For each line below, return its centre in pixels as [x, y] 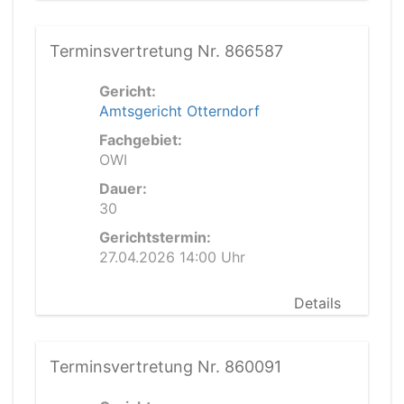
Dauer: [123, 188]
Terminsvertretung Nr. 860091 [165, 367]
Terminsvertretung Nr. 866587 [166, 51]
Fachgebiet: [141, 140]
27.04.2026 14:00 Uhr [172, 257]
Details [317, 303]
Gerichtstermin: [155, 237]
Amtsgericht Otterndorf [179, 111]
